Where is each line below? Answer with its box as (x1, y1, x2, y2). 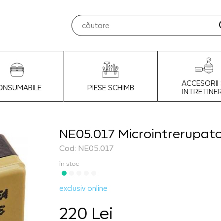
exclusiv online (59, 184, 108, 192)
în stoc (59, 160, 79, 167)
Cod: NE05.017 (59, 144, 114, 152)
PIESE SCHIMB (87, 83, 134, 92)
